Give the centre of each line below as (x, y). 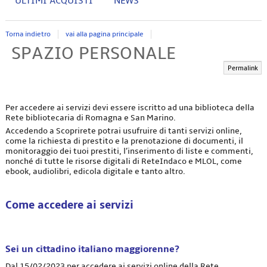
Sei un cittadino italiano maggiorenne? (92, 249)
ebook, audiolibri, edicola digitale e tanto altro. (95, 172)
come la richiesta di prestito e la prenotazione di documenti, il (124, 141)
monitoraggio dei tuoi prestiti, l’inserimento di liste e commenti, (129, 151)
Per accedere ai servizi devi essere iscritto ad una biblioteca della (130, 107)
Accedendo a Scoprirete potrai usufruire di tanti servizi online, (123, 131)
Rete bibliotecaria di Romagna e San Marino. (91, 117)
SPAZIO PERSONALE (94, 53)
